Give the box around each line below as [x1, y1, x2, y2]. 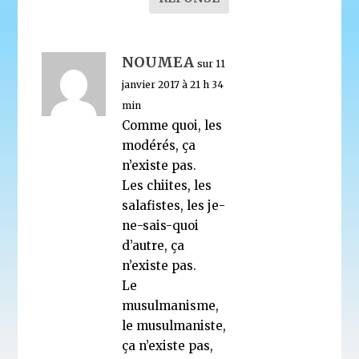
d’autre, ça [122, 237, 185, 253]
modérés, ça [122, 137, 196, 153]
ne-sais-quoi [122, 217, 200, 233]
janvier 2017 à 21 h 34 [122, 78, 224, 91]
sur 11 [197, 57, 226, 70]
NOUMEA [122, 52, 195, 71]
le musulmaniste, [122, 317, 227, 333]
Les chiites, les [122, 177, 212, 193]
